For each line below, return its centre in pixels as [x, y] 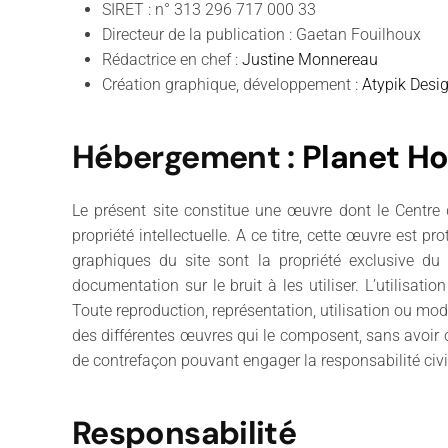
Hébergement [176, 156]
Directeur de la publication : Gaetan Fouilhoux [261, 34]
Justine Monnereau [310, 59]
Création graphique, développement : [232, 84]
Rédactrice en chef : [172, 59]
